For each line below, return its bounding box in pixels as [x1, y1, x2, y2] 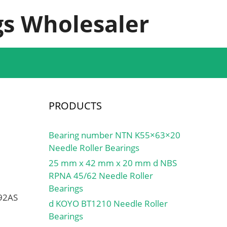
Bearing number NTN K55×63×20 [49, 129, 180, 141]
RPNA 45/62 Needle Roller [49, 170, 153, 181]
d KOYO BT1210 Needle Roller [49, 198, 168, 209]
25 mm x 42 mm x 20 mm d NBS [49, 157, 177, 169]
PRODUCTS [49, 99, 102, 112]
